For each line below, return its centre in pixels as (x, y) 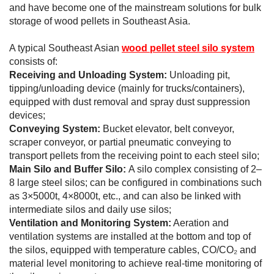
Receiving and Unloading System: (88, 75)
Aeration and (200, 223)
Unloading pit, (198, 75)
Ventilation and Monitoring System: (90, 223)
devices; (27, 116)
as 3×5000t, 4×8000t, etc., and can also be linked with (125, 196)
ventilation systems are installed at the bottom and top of (130, 237)
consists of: (33, 62)
